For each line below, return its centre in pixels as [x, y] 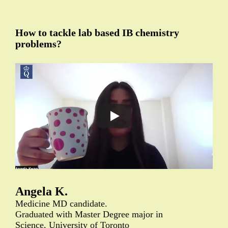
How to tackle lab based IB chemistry [97, 32]
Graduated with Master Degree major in [89, 214]
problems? [38, 44]
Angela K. [41, 191]
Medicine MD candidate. [61, 203]
